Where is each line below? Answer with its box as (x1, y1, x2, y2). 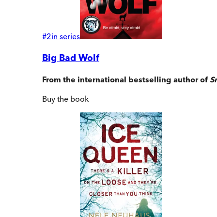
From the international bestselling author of (42, 75, 210, 85)
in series (51, 31, 80, 41)
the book (55, 94, 89, 104)
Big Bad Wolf (42, 52, 99, 63)
